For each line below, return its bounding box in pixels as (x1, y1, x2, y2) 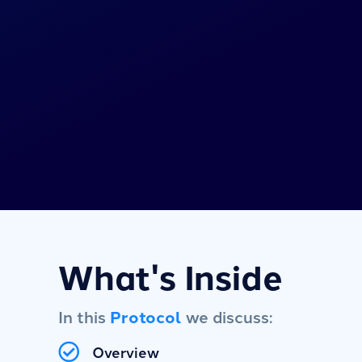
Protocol (110, 304, 182, 328)
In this (58, 304, 110, 328)
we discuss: (182, 304, 272, 328)
